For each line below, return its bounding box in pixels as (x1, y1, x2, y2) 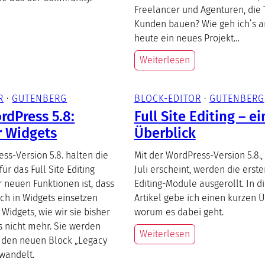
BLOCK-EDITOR (134, 92, 201, 104)
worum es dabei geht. (134, 206, 224, 218)
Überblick (134, 124, 196, 141)
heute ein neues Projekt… (134, 32, 240, 44)
